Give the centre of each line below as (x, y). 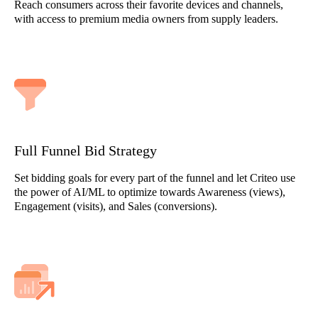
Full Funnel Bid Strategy (86, 150)
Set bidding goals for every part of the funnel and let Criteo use (155, 178)
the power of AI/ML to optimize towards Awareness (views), (150, 192)
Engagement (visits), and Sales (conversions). (116, 206)
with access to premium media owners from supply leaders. (146, 19)
